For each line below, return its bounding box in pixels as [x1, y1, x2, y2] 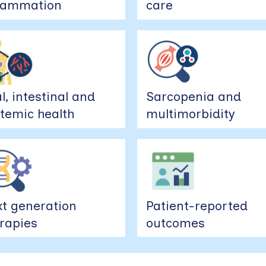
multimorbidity [146, 106, 236, 122]
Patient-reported [146, 198, 248, 213]
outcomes [146, 215, 205, 230]
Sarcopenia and [146, 89, 242, 104]
